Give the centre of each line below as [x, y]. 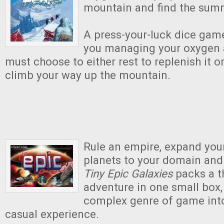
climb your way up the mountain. [89, 75]
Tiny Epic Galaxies [129, 173]
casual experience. [52, 214]
